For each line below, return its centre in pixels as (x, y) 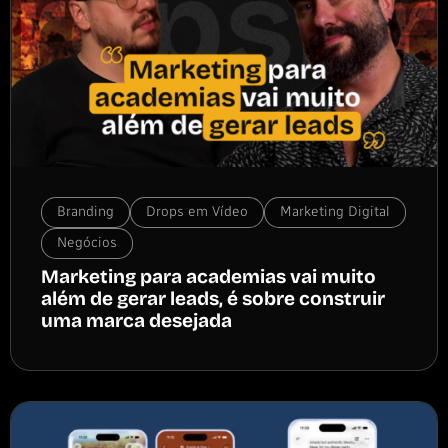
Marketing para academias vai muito (208, 277)
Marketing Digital (335, 212)
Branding (85, 212)
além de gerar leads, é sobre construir (213, 299)
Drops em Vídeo (197, 212)
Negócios (87, 243)
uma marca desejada (136, 321)
